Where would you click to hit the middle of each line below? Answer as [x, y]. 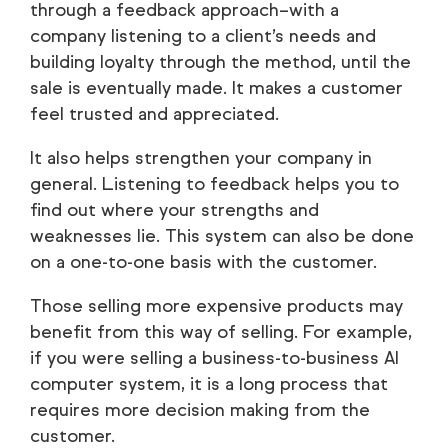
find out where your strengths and [174, 210]
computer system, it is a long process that [209, 384]
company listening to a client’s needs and [203, 36]
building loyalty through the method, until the [220, 62]
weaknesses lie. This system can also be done [222, 236]
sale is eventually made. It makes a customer [216, 88]
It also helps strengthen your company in [201, 158]
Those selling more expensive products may [216, 306]
